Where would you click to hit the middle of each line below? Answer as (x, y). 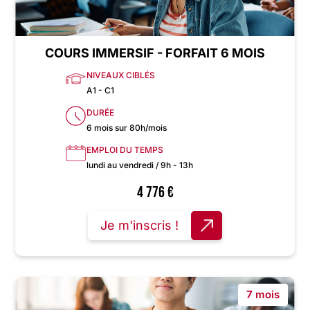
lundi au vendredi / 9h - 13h (140, 165)
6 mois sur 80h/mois (127, 128)
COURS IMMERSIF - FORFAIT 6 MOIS (155, 53)
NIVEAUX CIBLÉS (121, 75)
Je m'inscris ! (139, 226)
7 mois (263, 295)
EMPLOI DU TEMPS (125, 150)
